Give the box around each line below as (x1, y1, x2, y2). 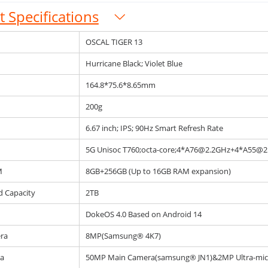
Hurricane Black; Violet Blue (85, 58, 182, 69)
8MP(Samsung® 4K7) (85, 230, 161, 241)
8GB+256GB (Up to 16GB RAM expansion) (85, 166, 231, 176)
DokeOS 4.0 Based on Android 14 (85, 209, 202, 220)
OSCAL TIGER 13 (85, 36, 142, 47)
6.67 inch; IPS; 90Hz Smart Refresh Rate (85, 123, 223, 133)
